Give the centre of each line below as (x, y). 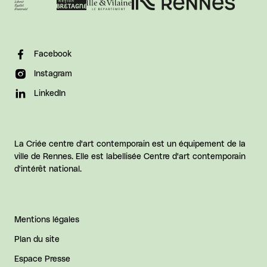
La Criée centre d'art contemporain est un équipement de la (130, 144)
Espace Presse (42, 259)
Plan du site (37, 239)
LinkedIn (50, 93)
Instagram (53, 74)
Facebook (53, 54)
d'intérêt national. (48, 169)
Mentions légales (47, 220)
